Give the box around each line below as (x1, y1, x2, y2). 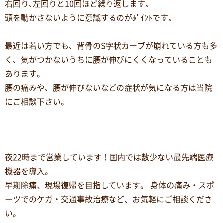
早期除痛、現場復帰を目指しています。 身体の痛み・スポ (5, 181, 214, 190)
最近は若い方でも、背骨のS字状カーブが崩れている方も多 (5, 42, 217, 50)
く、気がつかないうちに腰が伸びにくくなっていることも (5, 56, 212, 64)
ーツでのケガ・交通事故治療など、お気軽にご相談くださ (5, 195, 212, 204)
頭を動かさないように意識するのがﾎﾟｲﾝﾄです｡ (5, 14, 172, 22)
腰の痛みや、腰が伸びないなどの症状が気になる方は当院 (5, 84, 212, 92)
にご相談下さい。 (5, 98, 69, 106)
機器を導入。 (5, 167, 53, 176)
